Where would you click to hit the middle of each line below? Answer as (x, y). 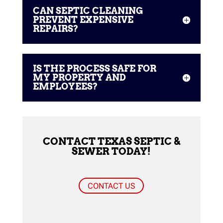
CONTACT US (111, 186)
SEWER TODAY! (111, 151)
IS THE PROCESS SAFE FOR (94, 68)
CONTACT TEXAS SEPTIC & (111, 141)
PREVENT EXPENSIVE (83, 19)
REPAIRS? (55, 28)
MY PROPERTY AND (79, 77)
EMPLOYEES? (65, 86)
